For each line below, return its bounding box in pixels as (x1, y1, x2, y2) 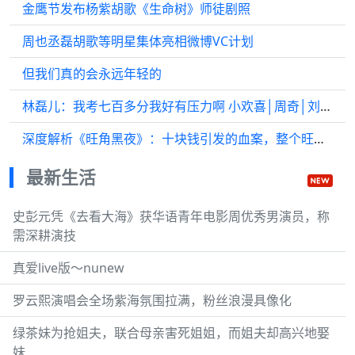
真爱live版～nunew (13, 259, 124, 277)
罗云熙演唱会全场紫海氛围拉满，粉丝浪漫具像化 (13, 292, 292, 309)
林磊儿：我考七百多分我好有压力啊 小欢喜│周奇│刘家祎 (320, 97, 330, 115)
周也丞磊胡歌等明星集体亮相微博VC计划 (22, 32, 254, 50)
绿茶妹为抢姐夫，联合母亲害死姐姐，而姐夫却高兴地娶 (13, 324, 330, 342)
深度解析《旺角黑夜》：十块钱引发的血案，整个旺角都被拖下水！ (314, 130, 324, 147)
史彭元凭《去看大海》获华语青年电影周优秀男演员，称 (13, 208, 330, 225)
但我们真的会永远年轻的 (22, 65, 162, 82)
